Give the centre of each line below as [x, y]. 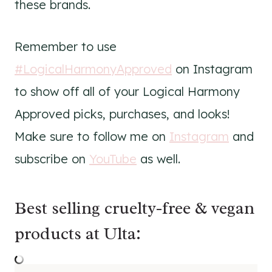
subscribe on [52, 159]
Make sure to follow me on [92, 136]
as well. [158, 159]
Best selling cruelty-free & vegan [134, 208]
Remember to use [66, 46]
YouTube [113, 159]
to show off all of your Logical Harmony [127, 91]
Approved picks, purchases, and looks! [122, 114]
